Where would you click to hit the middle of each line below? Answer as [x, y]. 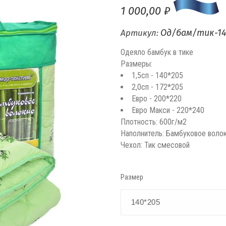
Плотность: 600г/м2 [153, 122]
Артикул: [140, 33]
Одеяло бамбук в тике [157, 52]
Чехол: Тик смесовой [155, 145]
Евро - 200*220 [156, 98]
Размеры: [136, 64]
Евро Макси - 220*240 [168, 110]
